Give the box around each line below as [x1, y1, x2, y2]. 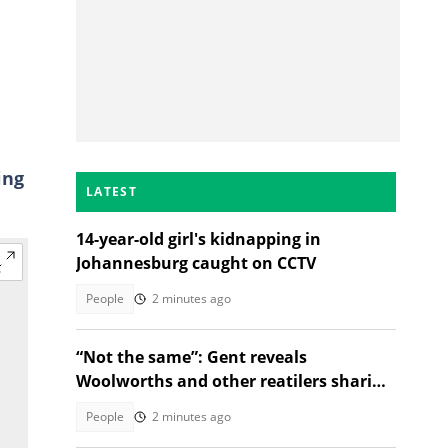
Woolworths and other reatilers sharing [76, 370, 392, 392]
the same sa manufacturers [76, 394, 297, 416]
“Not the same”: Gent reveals [76, 346, 307, 368]
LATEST [86, 183, 137, 200]
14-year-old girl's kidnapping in [76, 228, 321, 250]
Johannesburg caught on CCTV [76, 252, 316, 274]
